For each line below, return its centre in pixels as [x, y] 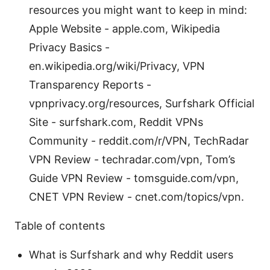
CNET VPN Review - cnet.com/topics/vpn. [137, 197]
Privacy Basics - [69, 48]
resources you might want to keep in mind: [138, 10]
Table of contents [60, 226]
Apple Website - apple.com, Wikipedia [124, 29]
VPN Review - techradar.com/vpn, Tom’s [132, 160]
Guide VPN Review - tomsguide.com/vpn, [134, 178]
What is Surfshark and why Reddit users [131, 255]
